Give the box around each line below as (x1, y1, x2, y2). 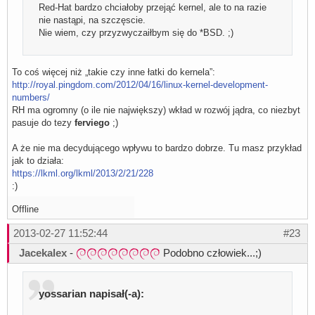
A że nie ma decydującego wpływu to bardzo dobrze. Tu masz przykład (12, 142, 302, 153)
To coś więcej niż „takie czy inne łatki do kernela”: (12, 66, 215, 77)
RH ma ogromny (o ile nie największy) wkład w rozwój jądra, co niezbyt (12, 104, 300, 115)
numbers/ (12, 91, 50, 103)
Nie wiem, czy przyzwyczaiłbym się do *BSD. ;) (39, 27, 234, 38)
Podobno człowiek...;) (160, 246, 262, 259)
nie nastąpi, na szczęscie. (39, 14, 146, 25)
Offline (12, 203, 39, 214)
